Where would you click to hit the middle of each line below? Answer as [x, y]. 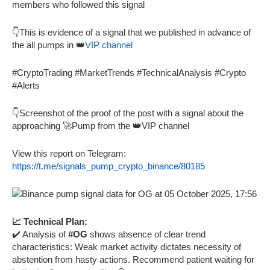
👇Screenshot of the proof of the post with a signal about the [128, 113]
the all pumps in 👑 [49, 45]
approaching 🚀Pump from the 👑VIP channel [101, 125]
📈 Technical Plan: [50, 221]
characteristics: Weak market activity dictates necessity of [127, 246]
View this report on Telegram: [69, 153]
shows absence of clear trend [146, 234]
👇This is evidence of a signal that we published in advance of [131, 32]
